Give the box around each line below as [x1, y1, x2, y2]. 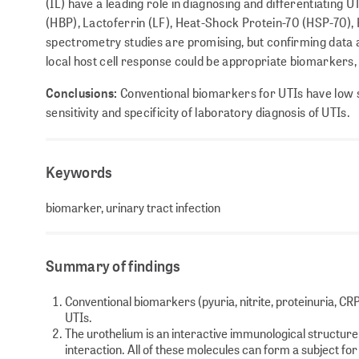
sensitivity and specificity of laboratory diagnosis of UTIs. [46, 103, 350, 120]
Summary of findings [46, 255, 181, 276]
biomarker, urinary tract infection [46, 198, 220, 216]
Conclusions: [46, 83, 118, 101]
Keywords [46, 161, 113, 182]
